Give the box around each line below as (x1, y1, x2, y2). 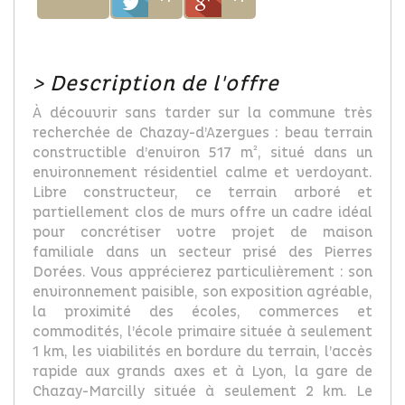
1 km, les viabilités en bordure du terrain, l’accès (33, 343, 372, 361)
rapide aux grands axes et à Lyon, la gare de (33, 363, 372, 381)
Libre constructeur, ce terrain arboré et (33, 184, 372, 202)
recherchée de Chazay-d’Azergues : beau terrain (33, 124, 372, 142)
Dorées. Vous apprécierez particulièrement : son (33, 263, 372, 281)
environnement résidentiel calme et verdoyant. (33, 164, 372, 182)
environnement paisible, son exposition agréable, (33, 283, 372, 301)
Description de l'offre (50, 71, 279, 97)
